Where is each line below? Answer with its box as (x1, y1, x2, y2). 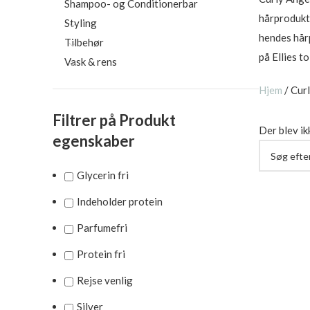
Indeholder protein (77, 195, 163, 208)
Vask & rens (64, 55, 117, 68)
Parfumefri (77, 221, 127, 234)
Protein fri (77, 248, 125, 260)
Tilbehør (64, 36, 104, 48)
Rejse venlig (77, 274, 133, 286)
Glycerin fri (77, 169, 129, 181)
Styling (64, 17, 97, 29)
